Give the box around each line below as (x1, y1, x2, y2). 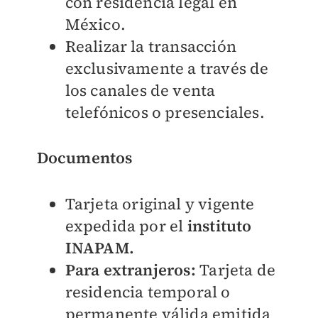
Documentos (36, 147, 133, 169)
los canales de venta (65, 79, 216, 102)
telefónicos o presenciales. (65, 102, 265, 124)
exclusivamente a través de (65, 57, 269, 79)
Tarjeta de (195, 259, 276, 281)
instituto (183, 215, 252, 237)
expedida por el (65, 215, 184, 237)
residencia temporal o (65, 281, 231, 303)
